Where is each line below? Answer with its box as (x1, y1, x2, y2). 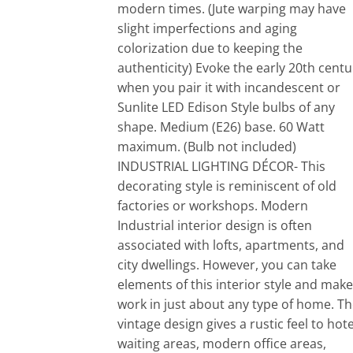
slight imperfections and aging (117, 20, 297, 37)
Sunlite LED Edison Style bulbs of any (117, 98, 335, 116)
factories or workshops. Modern (117, 197, 308, 214)
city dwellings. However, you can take (117, 256, 336, 273)
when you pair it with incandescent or (117, 79, 340, 96)
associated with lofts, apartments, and (117, 236, 344, 254)
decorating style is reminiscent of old (117, 177, 336, 195)
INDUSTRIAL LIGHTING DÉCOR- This (117, 158, 325, 175)
